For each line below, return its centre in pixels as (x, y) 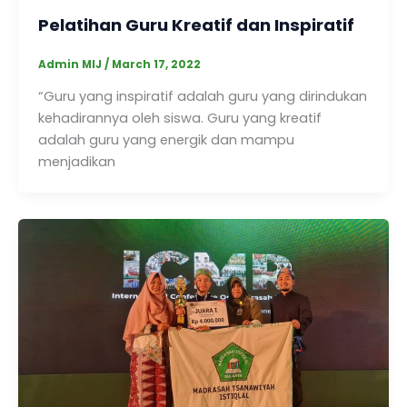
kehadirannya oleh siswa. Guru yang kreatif (179, 119)
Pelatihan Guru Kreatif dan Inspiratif (196, 25)
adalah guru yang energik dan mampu (166, 140)
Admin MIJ (71, 64)
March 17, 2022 (156, 64)
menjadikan (76, 162)
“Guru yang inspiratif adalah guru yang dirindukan (202, 97)
